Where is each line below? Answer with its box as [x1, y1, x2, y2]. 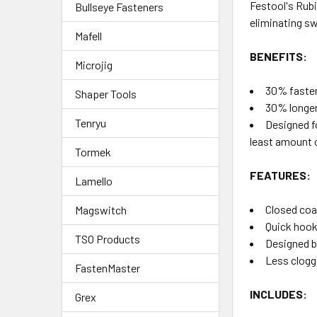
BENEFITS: [250, 49, 308, 63]
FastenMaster [75, 260, 140, 275]
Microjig [75, 57, 113, 71]
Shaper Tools [75, 86, 137, 100]
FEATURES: [250, 168, 311, 182]
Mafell [75, 28, 102, 42]
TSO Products [75, 231, 140, 246]
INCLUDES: [250, 287, 308, 301]
